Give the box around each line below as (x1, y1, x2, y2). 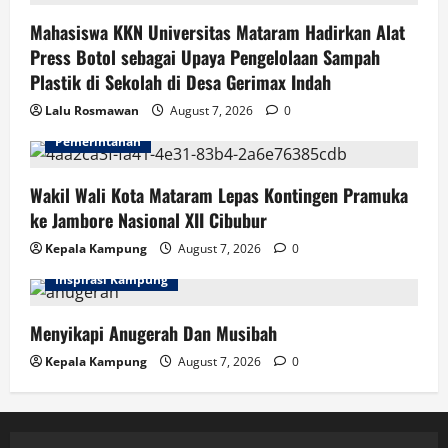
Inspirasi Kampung (55, 270, 168, 288)
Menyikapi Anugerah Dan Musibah (30, 319, 277, 346)
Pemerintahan (55, 132, 141, 150)
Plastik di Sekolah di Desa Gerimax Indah (30, 68, 331, 95)
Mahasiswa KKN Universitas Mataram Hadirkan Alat (30, 18, 405, 45)
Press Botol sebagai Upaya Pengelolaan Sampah (30, 43, 380, 70)
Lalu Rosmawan (45, 101, 139, 119)
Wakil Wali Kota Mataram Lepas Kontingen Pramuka (30, 181, 408, 208)
